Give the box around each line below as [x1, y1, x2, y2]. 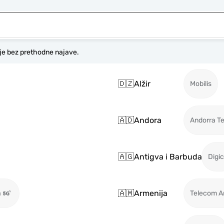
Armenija [134, 188, 167, 198]
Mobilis [190, 79, 211, 88]
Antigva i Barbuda [134, 151, 202, 161]
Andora [134, 115, 161, 125]
